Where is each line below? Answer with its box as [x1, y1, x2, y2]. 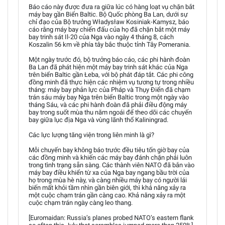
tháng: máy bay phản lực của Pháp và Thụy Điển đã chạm [29, 85, 190, 93]
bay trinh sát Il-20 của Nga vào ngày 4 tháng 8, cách [29, 33, 174, 41]
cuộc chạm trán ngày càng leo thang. [29, 198, 133, 206]
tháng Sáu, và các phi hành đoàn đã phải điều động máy [29, 100, 187, 108]
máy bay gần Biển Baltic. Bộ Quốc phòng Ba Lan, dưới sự [29, 10, 188, 18]
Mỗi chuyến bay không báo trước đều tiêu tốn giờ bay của [29, 146, 189, 154]
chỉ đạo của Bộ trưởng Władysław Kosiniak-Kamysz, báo [29, 18, 189, 26]
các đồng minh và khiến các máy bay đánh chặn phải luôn [29, 153, 192, 161]
